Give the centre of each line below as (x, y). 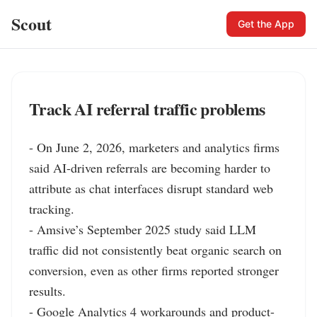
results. (47, 291)
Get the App (266, 24)
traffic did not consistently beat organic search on (155, 250)
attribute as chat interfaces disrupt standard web (151, 188)
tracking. (52, 209)
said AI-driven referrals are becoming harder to (150, 168)
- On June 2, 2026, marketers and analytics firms (154, 147)
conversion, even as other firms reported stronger (154, 270)
